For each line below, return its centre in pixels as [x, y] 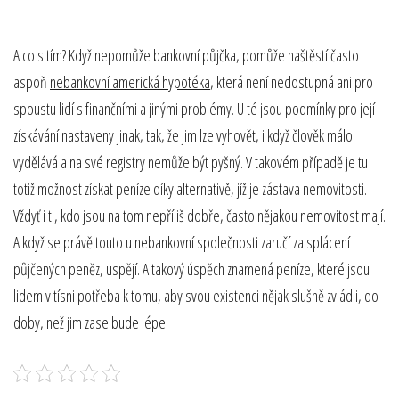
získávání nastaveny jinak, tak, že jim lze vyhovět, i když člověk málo [183, 136]
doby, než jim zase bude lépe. [91, 323]
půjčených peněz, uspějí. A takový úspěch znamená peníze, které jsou [191, 269]
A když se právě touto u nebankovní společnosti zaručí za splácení [182, 243]
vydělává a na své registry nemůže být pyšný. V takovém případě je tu [191, 163]
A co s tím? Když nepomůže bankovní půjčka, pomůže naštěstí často [186, 56]
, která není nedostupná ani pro [292, 82]
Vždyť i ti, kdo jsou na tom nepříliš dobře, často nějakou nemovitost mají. [199, 216]
